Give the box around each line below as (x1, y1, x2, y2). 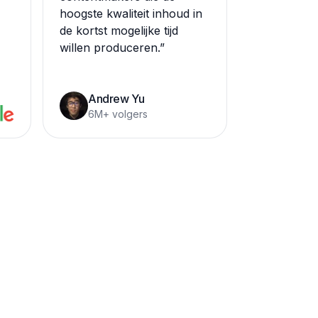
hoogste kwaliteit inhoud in (60, 6, 202, 21)
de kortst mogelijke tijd (60, 23, 178, 38)
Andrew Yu (88, 92, 145, 106)
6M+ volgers (88, 108, 148, 120)
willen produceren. (60, 40, 160, 55)
